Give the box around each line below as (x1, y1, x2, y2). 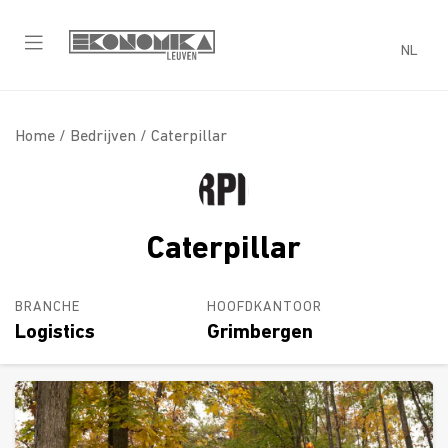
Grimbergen (206, 322, 313, 343)
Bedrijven (70, 128, 136, 145)
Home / (15, 128, 70, 145)
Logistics (15, 322, 95, 343)
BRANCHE (15, 299, 80, 315)
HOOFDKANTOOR (206, 299, 322, 315)
